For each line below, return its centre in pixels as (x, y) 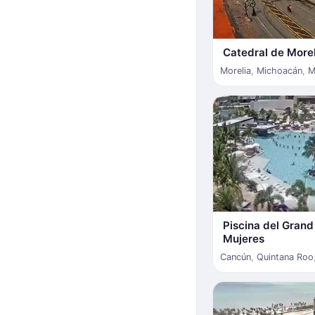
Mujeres (244, 238)
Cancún (236, 257)
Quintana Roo (285, 257)
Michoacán (279, 70)
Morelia (236, 70)
